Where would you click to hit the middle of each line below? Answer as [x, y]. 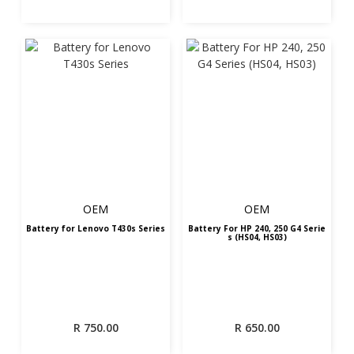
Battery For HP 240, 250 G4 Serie [257, 229]
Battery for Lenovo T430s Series [96, 229]
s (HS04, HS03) [257, 237]
